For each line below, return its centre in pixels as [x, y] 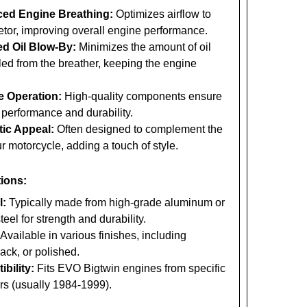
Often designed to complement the [138, 129]
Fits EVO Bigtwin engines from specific [130, 269]
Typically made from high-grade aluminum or [115, 203]
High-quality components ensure [142, 96]
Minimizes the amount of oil [143, 47]
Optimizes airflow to [162, 14]
